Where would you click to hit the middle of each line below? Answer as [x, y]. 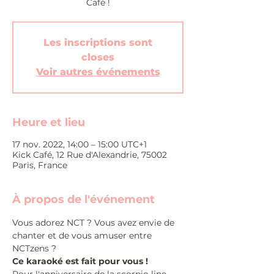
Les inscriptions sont [98, 43]
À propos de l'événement [83, 199]
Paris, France [40, 165]
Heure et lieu [49, 122]
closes [98, 57]
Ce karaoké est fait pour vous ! [80, 261]
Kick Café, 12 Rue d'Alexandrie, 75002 [90, 155]
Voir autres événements [98, 72]
